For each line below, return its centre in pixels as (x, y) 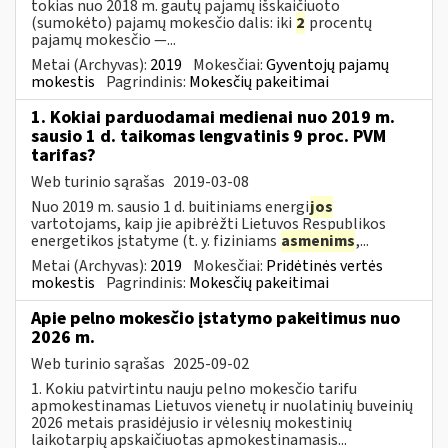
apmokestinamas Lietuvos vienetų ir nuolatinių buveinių (222, 405)
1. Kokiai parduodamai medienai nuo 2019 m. (213, 117)
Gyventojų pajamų (327, 64)
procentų (339, 22)
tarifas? (63, 155)
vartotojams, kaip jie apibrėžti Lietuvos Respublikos (208, 223)
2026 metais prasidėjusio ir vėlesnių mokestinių (191, 422)
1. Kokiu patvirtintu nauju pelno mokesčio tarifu (194, 388)
